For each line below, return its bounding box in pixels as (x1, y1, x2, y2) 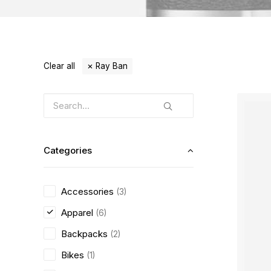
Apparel (61, 207, 93, 218)
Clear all (44, 61, 75, 71)
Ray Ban (96, 61, 128, 71)
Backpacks (61, 228, 108, 240)
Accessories (61, 186, 114, 197)
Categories (44, 145, 92, 156)
